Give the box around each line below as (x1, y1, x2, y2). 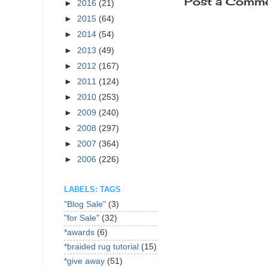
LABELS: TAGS (64, 184, 121, 194)
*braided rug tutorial (64, 242, 139, 251)
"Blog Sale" (64, 199, 106, 209)
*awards (64, 228, 95, 237)
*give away (64, 256, 105, 266)
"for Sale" (64, 214, 99, 223)
